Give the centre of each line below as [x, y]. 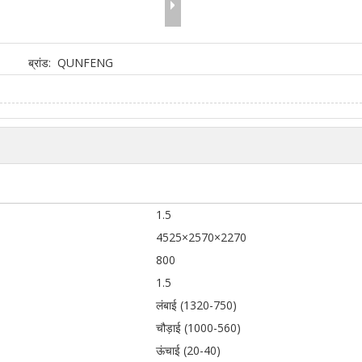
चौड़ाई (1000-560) [198, 327]
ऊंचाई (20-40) [188, 350]
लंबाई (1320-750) [196, 305]
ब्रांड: [40, 62]
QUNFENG [86, 62]
